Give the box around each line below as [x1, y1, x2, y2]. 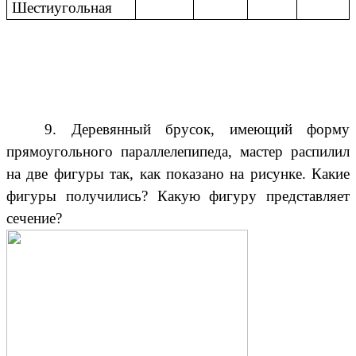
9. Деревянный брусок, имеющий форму [44, 120, 350, 137]
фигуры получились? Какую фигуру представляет [6, 187, 350, 204]
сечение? [6, 209, 62, 226]
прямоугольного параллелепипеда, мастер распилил [6, 142, 350, 160]
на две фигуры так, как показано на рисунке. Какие [6, 164, 350, 182]
